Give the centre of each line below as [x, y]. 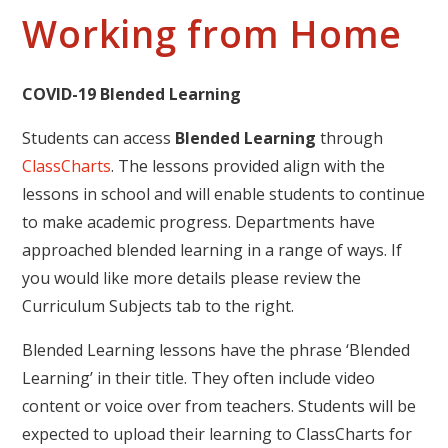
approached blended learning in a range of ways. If [212, 250]
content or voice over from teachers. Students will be [219, 406]
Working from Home [212, 33]
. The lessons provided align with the [248, 166]
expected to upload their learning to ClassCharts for [217, 434]
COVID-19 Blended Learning [132, 94]
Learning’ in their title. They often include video [199, 378]
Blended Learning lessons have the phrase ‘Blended [216, 350]
